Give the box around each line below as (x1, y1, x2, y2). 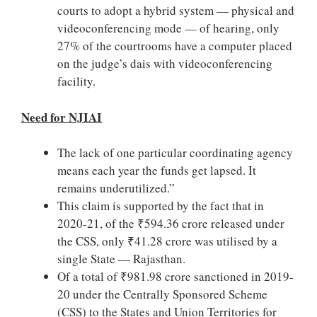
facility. (57, 73, 96, 89)
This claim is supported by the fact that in (57, 197, 264, 214)
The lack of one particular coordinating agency (57, 144, 293, 161)
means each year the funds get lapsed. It (57, 162, 256, 178)
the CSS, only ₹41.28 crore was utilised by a (57, 233, 277, 249)
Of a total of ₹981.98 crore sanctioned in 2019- (57, 268, 294, 284)
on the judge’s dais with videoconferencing (57, 55, 272, 71)
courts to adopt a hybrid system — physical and (57, 2, 294, 18)
